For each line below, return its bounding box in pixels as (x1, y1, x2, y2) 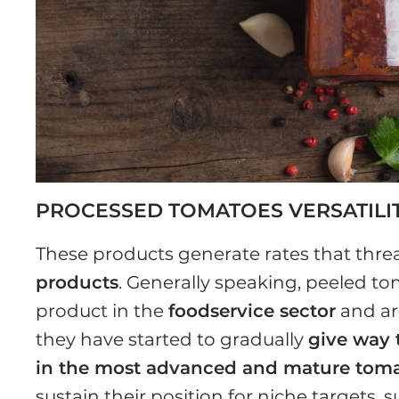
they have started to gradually (36, 329, 309, 351)
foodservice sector (168, 300, 337, 322)
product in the (36, 300, 169, 322)
